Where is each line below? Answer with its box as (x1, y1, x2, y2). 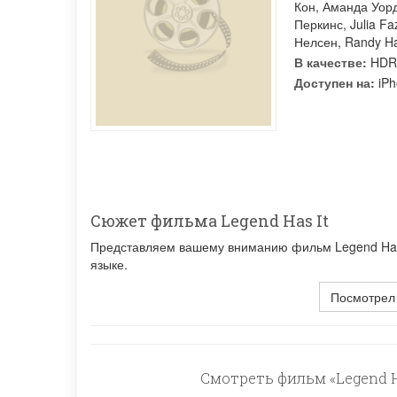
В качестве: (294, 53, 367, 71)
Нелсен (294, 33, 338, 51)
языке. (90, 255, 128, 273)
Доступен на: (294, 74, 375, 91)
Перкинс (294, 15, 343, 33)
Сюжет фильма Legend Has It (90, 210, 329, 231)
